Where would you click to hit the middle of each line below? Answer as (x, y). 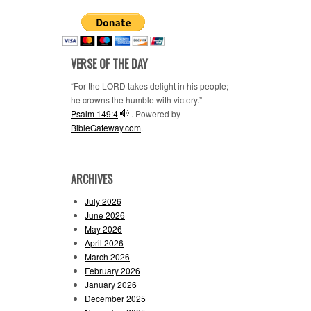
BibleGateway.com (106, 127)
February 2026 (112, 270)
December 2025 (115, 298)
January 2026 (111, 284)
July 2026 (103, 201)
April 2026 (104, 243)
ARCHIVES (92, 179)
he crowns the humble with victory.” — (142, 100)
